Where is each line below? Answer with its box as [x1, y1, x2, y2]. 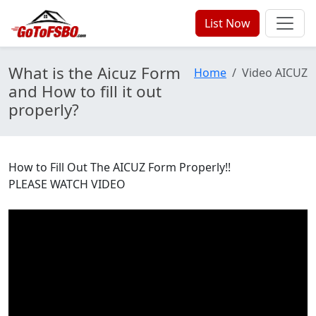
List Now [205, 16, 250, 31]
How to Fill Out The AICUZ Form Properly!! [8, 159, 231, 175]
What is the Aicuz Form [8, 62, 181, 84]
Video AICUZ [242, 65, 308, 80]
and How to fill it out [8, 80, 162, 102]
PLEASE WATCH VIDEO [8, 176, 126, 192]
